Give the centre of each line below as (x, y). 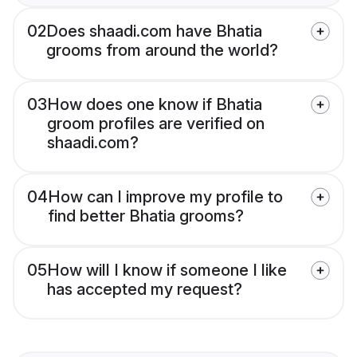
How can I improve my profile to (165, 197)
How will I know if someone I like (167, 271)
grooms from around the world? (162, 51)
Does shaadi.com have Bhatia (154, 31)
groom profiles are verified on (156, 124)
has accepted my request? (145, 290)
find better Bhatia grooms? (146, 216)
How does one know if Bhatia (155, 105)
